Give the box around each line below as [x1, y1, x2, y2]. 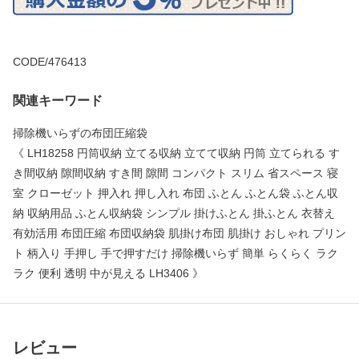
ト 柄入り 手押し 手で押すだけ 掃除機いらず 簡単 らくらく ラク [13, 246, 338, 260]
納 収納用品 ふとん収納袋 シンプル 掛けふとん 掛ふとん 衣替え [13, 206, 335, 220]
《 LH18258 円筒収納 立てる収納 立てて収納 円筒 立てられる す [13, 146, 340, 159]
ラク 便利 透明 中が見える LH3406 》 [13, 266, 204, 280]
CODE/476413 [13, 54, 87, 68]
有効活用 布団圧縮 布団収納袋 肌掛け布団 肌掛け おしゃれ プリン [13, 226, 346, 240]
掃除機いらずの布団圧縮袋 [13, 126, 147, 139]
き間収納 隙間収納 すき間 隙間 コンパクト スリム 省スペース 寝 [13, 166, 338, 179]
